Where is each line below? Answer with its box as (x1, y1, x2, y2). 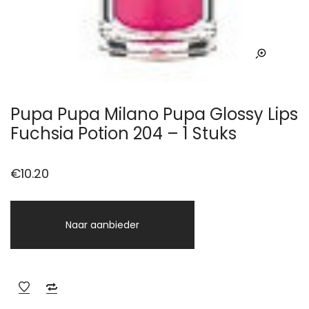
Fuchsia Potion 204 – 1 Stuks (10, 122, 237, 146)
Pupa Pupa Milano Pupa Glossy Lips (10, 103, 298, 126)
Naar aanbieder (66, 218, 139, 232)
